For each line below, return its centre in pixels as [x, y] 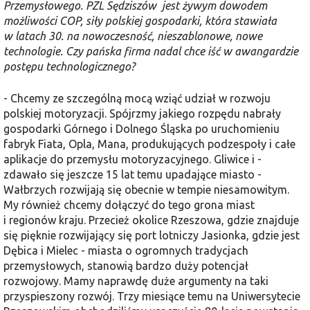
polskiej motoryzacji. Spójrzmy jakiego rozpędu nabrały [142, 113]
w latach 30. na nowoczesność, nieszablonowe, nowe [133, 36]
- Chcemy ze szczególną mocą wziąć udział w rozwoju [137, 98]
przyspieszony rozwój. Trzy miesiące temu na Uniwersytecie [152, 296]
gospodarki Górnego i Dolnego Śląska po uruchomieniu [142, 128]
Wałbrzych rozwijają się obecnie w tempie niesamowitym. [146, 189]
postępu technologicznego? [69, 66]
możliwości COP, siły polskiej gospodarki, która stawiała [140, 20]
